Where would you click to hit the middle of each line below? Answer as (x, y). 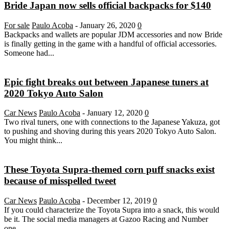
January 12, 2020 (115, 113)
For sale (17, 25)
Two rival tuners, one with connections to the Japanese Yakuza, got (112, 122)
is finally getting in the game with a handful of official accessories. (110, 43)
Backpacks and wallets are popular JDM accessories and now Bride (113, 34)
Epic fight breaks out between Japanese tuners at (106, 82)
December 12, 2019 (119, 200)
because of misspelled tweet (60, 181)
